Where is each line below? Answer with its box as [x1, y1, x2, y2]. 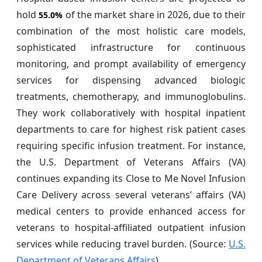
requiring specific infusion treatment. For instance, [16, 139, 246, 153]
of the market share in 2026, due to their [63, 8, 246, 22]
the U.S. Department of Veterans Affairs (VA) [16, 156, 246, 169]
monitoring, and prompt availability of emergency [16, 57, 246, 71]
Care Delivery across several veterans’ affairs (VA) [16, 188, 246, 202]
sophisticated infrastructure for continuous [16, 41, 246, 54]
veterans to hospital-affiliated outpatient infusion [16, 221, 246, 235]
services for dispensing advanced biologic [16, 74, 246, 87]
